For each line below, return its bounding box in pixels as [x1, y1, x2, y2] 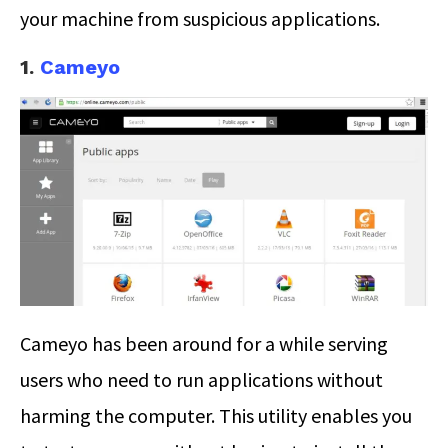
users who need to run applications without [20, 367, 383, 393]
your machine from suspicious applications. [20, 5, 380, 31]
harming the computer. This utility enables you [20, 403, 412, 429]
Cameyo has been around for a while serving [20, 331, 388, 357]
